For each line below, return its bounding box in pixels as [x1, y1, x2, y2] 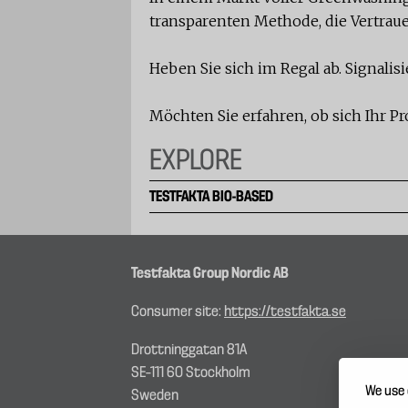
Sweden [131, 387, 178, 403]
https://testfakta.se [224, 303, 346, 320]
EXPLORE [149, 146, 242, 176]
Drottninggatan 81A [131, 342, 247, 358]
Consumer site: [131, 303, 224, 320]
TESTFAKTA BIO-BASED [149, 189, 273, 205]
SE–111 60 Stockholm [131, 364, 250, 381]
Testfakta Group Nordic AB [131, 265, 289, 281]
